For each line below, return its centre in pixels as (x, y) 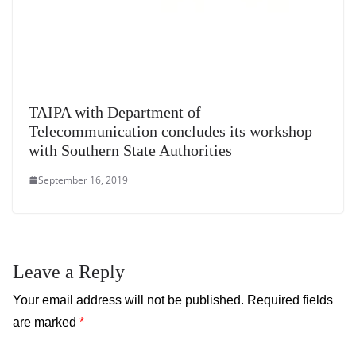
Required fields (290, 300)
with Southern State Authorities (130, 151)
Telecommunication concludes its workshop (170, 132)
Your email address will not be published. (128, 300)
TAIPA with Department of (115, 112)
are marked (46, 323)
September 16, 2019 (83, 180)
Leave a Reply (69, 272)
